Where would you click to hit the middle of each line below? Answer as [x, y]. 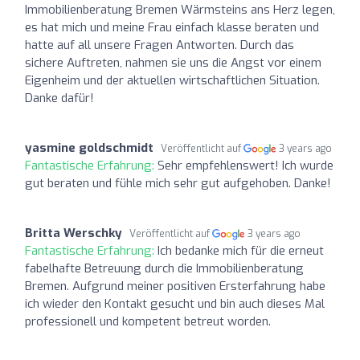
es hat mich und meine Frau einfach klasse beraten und [172, 27]
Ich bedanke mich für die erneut [241, 250]
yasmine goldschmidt [89, 147]
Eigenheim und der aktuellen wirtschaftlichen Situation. [172, 80]
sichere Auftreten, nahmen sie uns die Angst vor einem [173, 62]
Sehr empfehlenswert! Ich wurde [245, 165]
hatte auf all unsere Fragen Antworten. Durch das [160, 45]
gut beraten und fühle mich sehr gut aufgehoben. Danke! [178, 183]
